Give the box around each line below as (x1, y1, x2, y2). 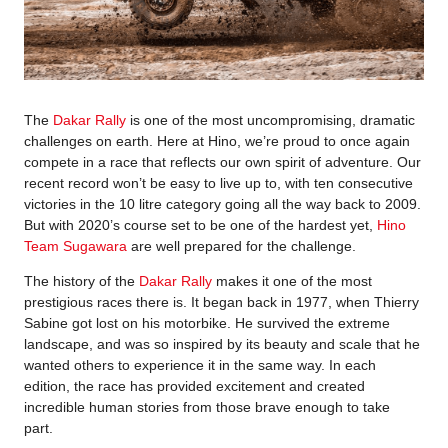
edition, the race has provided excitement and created (24, 377, 365, 394)
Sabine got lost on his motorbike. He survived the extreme (24, 314, 390, 331)
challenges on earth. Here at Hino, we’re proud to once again (24, 132, 410, 149)
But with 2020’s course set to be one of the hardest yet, (24, 216, 377, 233)
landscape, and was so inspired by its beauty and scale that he (24, 335, 420, 352)
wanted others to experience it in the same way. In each (24, 356, 376, 373)
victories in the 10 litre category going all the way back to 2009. (24, 195, 421, 212)
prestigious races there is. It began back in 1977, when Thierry (24, 293, 419, 310)
